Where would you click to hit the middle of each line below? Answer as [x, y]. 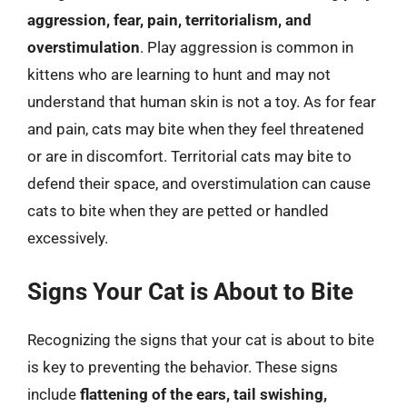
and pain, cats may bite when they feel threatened [196, 129]
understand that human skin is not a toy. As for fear [202, 102]
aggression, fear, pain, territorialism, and [169, 20]
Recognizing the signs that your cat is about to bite [201, 339]
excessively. [68, 238]
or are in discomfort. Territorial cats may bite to [189, 156]
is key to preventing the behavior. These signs [183, 367]
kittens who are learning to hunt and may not [179, 74]
